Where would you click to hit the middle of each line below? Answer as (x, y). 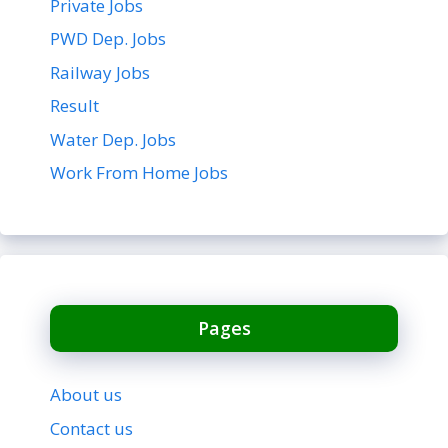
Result (74, 106)
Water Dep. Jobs (113, 139)
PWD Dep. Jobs (108, 39)
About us (86, 395)
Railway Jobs (100, 72)
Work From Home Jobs (139, 173)
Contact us (91, 428)
